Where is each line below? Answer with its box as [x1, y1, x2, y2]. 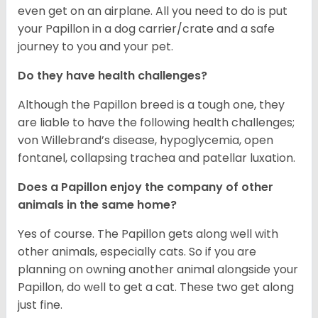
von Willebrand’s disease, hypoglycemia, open [18, 132, 273, 149]
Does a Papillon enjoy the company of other [18, 179, 273, 196]
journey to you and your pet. [18, 38, 173, 55]
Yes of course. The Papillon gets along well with [18, 226, 278, 243]
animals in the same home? [18, 197, 180, 214]
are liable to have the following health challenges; [18, 114, 295, 131]
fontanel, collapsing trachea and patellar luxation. [18, 150, 295, 167]
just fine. [18, 297, 62, 314]
